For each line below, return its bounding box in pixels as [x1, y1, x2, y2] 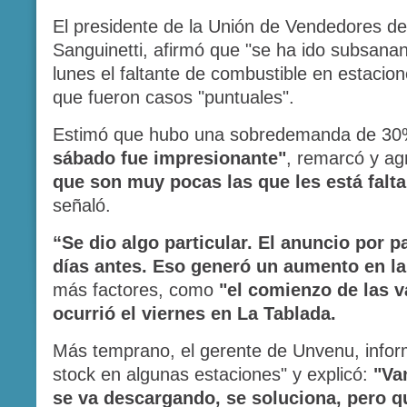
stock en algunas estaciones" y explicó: [53, 364, 373, 384]
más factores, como [53, 280, 219, 300]
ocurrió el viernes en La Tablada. [53, 303, 336, 323]
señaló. [53, 195, 111, 215]
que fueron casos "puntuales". [53, 87, 294, 107]
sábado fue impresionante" [53, 148, 286, 168]
